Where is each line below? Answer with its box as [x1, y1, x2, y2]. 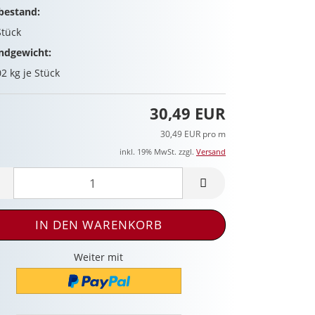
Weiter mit [74, 250, 124, 264]
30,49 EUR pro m [160, 128, 226, 141]
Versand [196, 146, 226, 157]
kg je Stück [7, 65, 60, 79]
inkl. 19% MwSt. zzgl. [120, 146, 196, 157]
